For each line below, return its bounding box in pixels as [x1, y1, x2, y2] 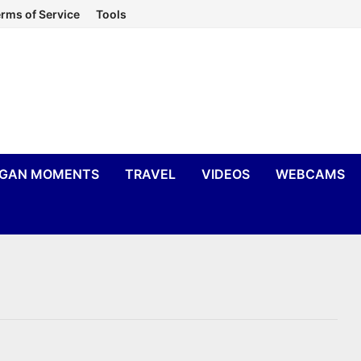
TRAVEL [125, 166, 176, 182]
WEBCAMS [276, 166, 346, 182]
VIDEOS [201, 166, 251, 182]
